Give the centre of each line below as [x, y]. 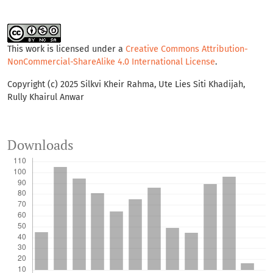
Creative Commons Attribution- [187, 49]
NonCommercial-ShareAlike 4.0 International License [111, 62]
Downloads [41, 145]
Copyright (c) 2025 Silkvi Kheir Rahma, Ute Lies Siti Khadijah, [126, 85]
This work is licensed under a [66, 49]
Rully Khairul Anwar [46, 97]
